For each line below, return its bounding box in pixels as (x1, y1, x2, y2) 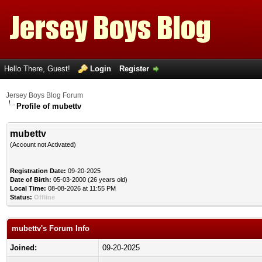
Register (119, 64, 149, 73)
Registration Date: (10, 167, 66, 174)
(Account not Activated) (10, 141, 76, 148)
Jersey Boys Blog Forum (6, 91, 83, 99)
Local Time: (10, 185, 46, 192)
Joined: (10, 243, 37, 252)
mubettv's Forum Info (12, 224, 89, 233)
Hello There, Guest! (4, 64, 73, 73)
